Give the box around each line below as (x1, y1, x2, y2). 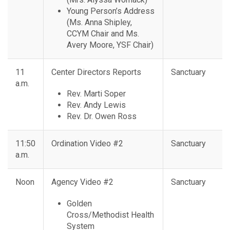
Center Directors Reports (51, 67, 141, 78)
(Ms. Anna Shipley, (67, 17, 132, 28)
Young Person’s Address (67, 6, 155, 16)
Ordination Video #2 (51, 139, 123, 149)
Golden (67, 199, 92, 209)
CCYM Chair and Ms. (67, 29, 139, 39)
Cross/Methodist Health (67, 210, 154, 220)
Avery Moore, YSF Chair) (67, 40, 154, 50)
